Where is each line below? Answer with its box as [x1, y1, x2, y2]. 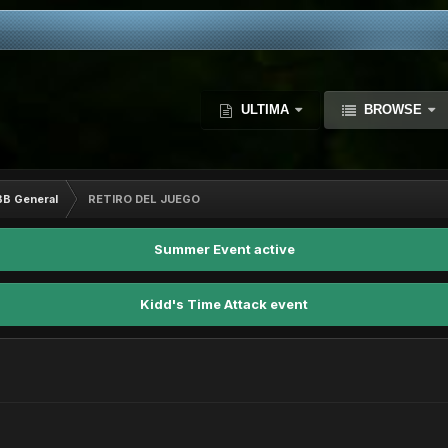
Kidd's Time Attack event [140, 296, 308, 312]
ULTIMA [237, 102, 293, 117]
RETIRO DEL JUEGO [88, 192, 200, 206]
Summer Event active [153, 241, 295, 257]
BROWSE [360, 102, 426, 117]
